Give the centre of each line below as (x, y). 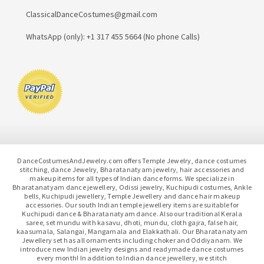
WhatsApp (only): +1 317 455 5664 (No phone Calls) (113, 36)
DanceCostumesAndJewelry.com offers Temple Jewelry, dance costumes (132, 160)
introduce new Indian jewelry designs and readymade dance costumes (132, 249)
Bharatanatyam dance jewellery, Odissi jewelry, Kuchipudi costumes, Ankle (132, 187)
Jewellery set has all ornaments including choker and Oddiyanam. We (132, 240)
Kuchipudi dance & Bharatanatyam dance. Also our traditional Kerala (132, 213)
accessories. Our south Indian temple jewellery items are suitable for (132, 204)
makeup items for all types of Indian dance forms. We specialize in (132, 178)
